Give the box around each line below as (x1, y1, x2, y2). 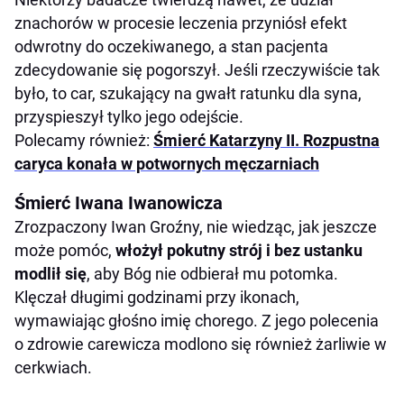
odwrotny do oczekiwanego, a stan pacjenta (14, 37, 328, 57)
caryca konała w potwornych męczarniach (14, 154, 319, 174)
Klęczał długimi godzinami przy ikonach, (14, 288, 299, 308)
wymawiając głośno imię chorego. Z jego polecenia (14, 311, 379, 331)
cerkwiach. (14, 358, 92, 378)
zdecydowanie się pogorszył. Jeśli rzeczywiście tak (14, 60, 380, 80)
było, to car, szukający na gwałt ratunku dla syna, (14, 84, 362, 104)
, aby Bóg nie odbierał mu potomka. (87, 264, 338, 284)
